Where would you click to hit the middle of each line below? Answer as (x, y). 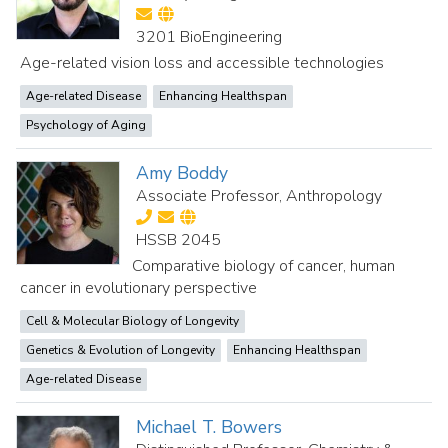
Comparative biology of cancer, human (264, 266)
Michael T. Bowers (209, 427)
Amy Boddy (182, 173)
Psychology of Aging (86, 125)
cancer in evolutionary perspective (138, 288)
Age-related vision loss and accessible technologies (202, 63)
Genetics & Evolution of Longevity (120, 350)
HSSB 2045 (179, 240)
